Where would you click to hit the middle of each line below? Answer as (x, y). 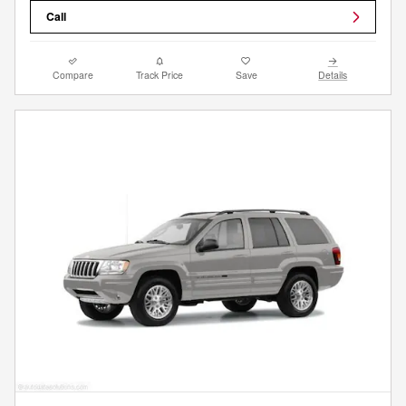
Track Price (160, 74)
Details (333, 74)
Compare (73, 74)
